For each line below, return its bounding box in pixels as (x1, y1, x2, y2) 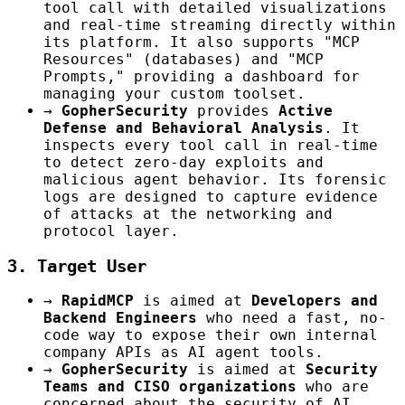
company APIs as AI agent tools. (43, 344, 324, 362)
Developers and (251, 292, 378, 310)
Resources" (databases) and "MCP (43, 50, 324, 68)
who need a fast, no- (197, 309, 387, 327)
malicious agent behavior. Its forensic (43, 170, 387, 188)
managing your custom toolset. (43, 84, 306, 102)
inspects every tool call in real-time (43, 136, 378, 154)
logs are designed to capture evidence (43, 187, 378, 205)
